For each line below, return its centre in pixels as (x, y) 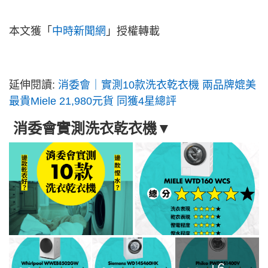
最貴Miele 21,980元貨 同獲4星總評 (93, 101)
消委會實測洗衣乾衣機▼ (90, 129)
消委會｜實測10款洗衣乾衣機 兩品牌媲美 (157, 85)
